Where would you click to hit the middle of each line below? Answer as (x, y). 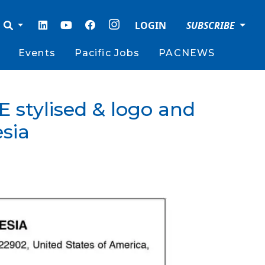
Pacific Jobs (107, 53)
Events (37, 53)
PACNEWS (187, 53)
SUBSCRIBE (212, 25)
